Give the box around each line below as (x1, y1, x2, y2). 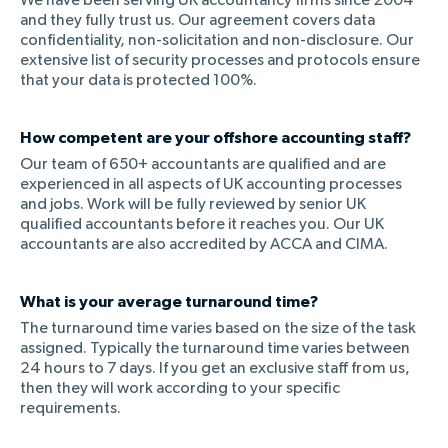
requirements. (20, 400, 121, 417)
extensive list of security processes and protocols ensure (20, 52, 420, 69)
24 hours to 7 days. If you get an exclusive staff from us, (20, 360, 410, 377)
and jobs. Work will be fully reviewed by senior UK (20, 196, 366, 213)
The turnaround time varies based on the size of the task (20, 320, 416, 337)
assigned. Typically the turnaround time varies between (20, 340, 410, 357)
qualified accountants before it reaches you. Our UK (20, 216, 384, 233)
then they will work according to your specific (20, 380, 340, 397)
